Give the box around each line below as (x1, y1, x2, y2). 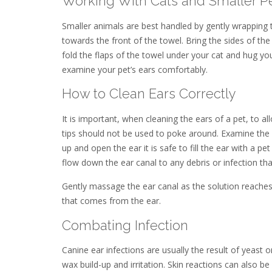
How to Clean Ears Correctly (62, 86, 236, 102)
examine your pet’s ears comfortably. (62, 63, 208, 75)
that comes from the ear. (62, 195, 161, 207)
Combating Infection (62, 217, 188, 233)
